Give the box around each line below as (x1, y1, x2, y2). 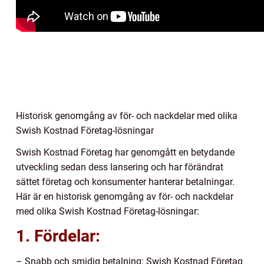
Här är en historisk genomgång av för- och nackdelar (16, 191, 233, 203)
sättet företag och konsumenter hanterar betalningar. (16, 176, 235, 188)
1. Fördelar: (16, 226, 100, 246)
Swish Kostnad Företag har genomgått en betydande (16, 147, 235, 159)
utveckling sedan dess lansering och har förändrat (16, 161, 223, 173)
